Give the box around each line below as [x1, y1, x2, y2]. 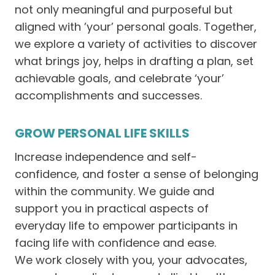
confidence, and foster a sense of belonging [15, 166, 258, 182]
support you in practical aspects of [15, 201, 209, 216]
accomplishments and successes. [15, 88, 202, 103]
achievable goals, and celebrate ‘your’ [15, 71, 224, 86]
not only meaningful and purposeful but [15, 2, 233, 17]
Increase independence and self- [15, 149, 197, 165]
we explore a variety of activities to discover [15, 36, 257, 52]
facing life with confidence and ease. [15, 235, 216, 250]
